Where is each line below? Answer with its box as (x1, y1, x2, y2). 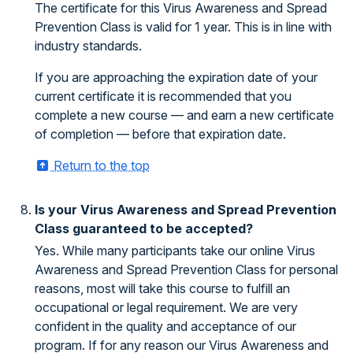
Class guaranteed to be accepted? (35, 221, 253, 236)
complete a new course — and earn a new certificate (35, 107, 334, 123)
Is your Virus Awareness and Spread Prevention (35, 202, 336, 217)
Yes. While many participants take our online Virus (35, 243, 315, 258)
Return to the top (50, 158, 150, 173)
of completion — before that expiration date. (35, 126, 286, 142)
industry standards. (35, 38, 142, 54)
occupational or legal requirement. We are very (35, 299, 298, 315)
